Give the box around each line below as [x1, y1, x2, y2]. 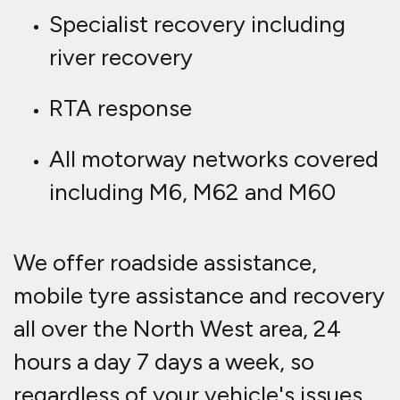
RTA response [49, 94, 192, 123]
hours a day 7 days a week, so [13, 347, 314, 377]
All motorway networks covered [49, 145, 379, 174]
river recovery [49, 43, 193, 72]
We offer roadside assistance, [13, 248, 317, 278]
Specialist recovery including [49, 10, 346, 39]
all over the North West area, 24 [13, 314, 341, 344]
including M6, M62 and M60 [49, 178, 336, 207]
